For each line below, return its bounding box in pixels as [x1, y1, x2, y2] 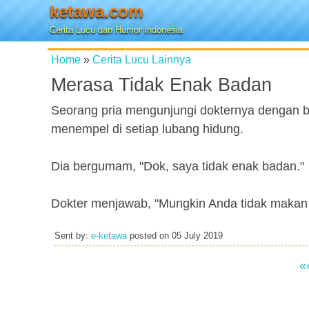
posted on [127, 231, 172, 241]
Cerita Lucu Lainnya [92, 53, 191, 66]
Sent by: [54, 231, 91, 241]
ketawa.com [50, 2, 143, 21]
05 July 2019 [172, 231, 223, 241]
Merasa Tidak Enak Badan [51, 74, 272, 95]
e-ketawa [91, 231, 127, 241]
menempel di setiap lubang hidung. [51, 122, 243, 136]
